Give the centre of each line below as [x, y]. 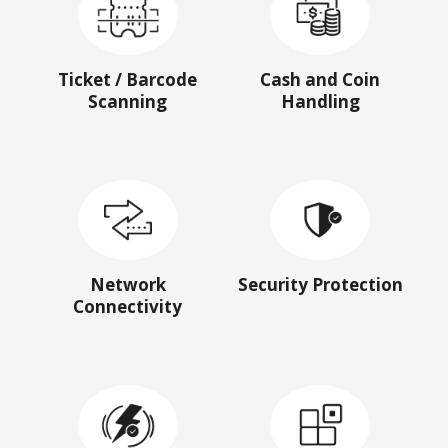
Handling [320, 101]
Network [127, 284]
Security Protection [320, 284]
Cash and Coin [320, 79]
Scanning [128, 101]
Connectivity [128, 306]
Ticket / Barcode [128, 79]
